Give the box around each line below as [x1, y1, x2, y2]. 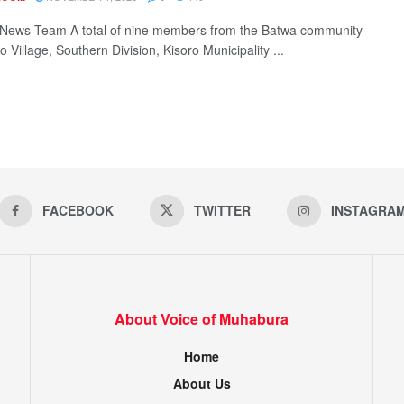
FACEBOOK [41, 200, 114, 219]
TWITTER [193, 200, 251, 219]
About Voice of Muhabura [115, 308, 289, 329]
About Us [172, 373, 231, 392]
